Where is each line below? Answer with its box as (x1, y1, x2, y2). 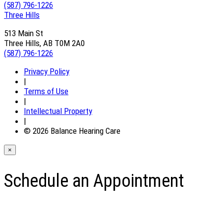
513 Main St (4, 28, 43, 39)
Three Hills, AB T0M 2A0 (4, 38, 85, 49)
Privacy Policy (24, 66, 69, 77)
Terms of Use (24, 86, 68, 97)
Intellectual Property (24, 106, 92, 116)
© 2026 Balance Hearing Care (24, 126, 120, 136)
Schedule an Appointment (4, 170, 184, 192)
